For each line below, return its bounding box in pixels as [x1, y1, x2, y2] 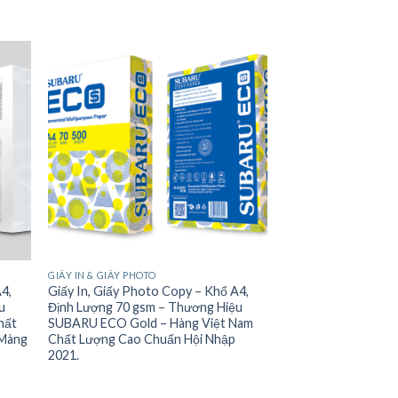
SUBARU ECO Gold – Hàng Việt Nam [48, 314, 254, 330]
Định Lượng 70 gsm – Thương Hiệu [48, 298, 243, 314]
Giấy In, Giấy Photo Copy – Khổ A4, [48, 283, 250, 298]
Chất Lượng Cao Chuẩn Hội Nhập [48, 330, 236, 346]
